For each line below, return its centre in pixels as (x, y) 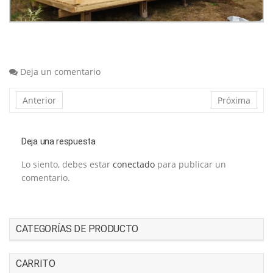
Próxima (234, 100)
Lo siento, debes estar (67, 164)
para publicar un (190, 164)
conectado (134, 164)
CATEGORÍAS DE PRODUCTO (77, 229)
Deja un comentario (60, 71)
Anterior (39, 100)
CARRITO (36, 263)
